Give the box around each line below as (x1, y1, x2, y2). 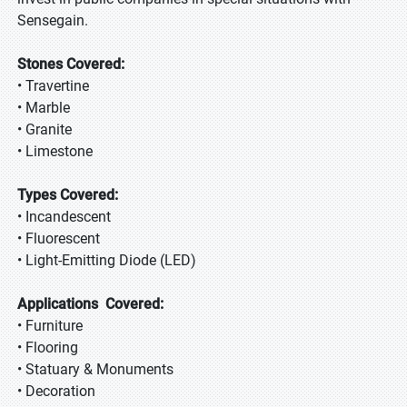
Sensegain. (17, 12, 88, 29)
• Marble (17, 99, 70, 116)
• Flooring (17, 339, 78, 356)
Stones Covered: (17, 55, 124, 73)
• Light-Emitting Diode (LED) (17, 252, 196, 269)
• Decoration (17, 382, 95, 400)
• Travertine (17, 77, 89, 94)
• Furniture (17, 317, 83, 334)
